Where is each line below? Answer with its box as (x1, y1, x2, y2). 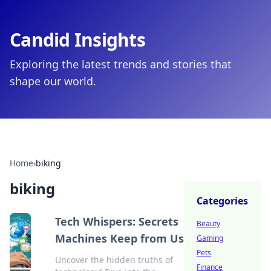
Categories (197, 194, 248, 207)
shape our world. (10, 74, 96, 88)
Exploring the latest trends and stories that (10, 57, 232, 71)
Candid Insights (10, 27, 145, 52)
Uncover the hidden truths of (54, 254, 173, 266)
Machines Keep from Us (54, 231, 184, 246)
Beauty (197, 218, 220, 229)
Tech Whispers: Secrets (54, 214, 178, 229)
